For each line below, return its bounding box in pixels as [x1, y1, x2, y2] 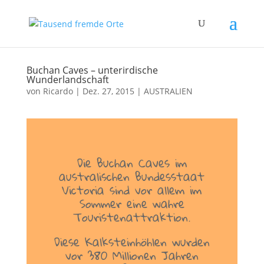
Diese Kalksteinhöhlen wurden [54, 230, 210, 253]
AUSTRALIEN [143, 85, 193, 97]
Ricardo [42, 85, 73, 97]
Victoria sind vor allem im [62, 179, 202, 201]
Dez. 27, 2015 [82, 85, 134, 97]
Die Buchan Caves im [77, 151, 187, 174]
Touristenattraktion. [73, 206, 191, 228]
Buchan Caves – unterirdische [26, 64, 158, 77]
